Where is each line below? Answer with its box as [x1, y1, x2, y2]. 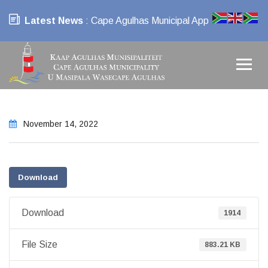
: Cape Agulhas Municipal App [83, 16, 209, 26]
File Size [22, 239, 57, 249]
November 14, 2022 [21, 119, 98, 129]
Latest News [25, 16, 83, 26]
